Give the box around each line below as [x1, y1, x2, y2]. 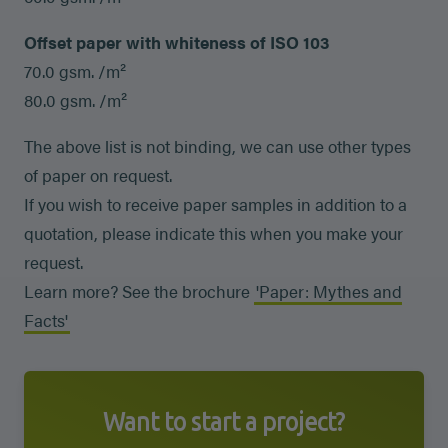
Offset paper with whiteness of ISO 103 [24, 29, 329, 54]
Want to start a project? [102, 405, 346, 437]
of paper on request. [24, 162, 172, 187]
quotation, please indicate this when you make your [24, 220, 403, 245]
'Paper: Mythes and [256, 278, 403, 303]
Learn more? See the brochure [24, 278, 254, 303]
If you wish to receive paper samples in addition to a [24, 191, 407, 216]
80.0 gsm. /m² [24, 87, 127, 112]
